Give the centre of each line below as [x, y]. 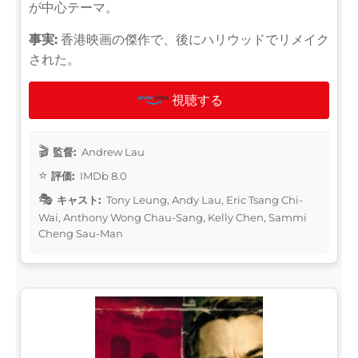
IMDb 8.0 [102, 175]
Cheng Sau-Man [81, 233]
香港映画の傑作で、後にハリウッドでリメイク [193, 39]
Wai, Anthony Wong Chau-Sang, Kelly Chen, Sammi [173, 217]
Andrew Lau [112, 151]
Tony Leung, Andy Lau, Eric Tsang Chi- [203, 199]
